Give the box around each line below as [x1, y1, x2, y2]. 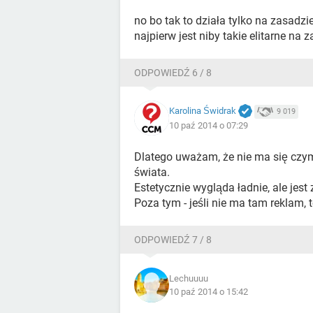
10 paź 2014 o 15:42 [169, 286, 248, 297]
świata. [134, 166, 170, 179]
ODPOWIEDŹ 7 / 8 [134, 234, 212, 245]
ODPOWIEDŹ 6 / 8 [134, 67, 212, 78]
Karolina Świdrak [169, 105, 236, 116]
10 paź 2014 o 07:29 [169, 120, 248, 131]
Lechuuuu [169, 273, 208, 284]
